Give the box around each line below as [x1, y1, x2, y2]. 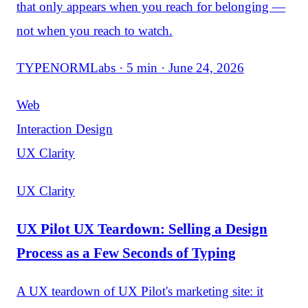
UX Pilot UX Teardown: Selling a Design [16, 221, 267, 237]
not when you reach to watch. [16, 23, 173, 38]
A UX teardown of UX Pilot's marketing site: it [16, 284, 263, 299]
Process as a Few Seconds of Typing [16, 245, 236, 261]
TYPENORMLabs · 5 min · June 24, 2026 [16, 60, 244, 76]
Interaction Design [16, 122, 113, 137]
